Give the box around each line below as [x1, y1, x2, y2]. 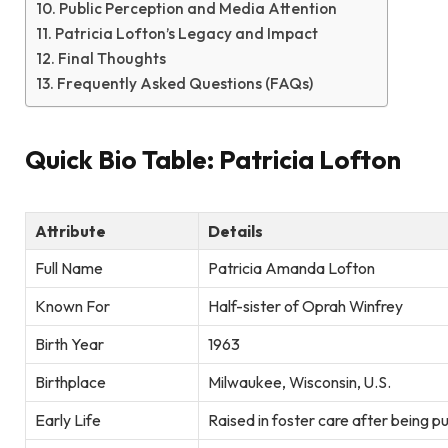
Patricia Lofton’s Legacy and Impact [55, 23, 319, 43]
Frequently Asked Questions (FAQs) [57, 73, 314, 93]
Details [208, 220, 263, 241]
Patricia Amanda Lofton [208, 257, 375, 278]
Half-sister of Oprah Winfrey [208, 295, 403, 316]
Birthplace [35, 371, 106, 392]
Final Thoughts [58, 48, 167, 68]
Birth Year [35, 333, 104, 354]
